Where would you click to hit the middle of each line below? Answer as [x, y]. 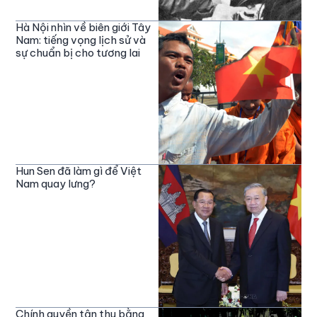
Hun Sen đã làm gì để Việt [79, 171]
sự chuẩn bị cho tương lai [78, 52]
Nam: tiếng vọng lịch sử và [81, 40]
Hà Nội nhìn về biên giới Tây [83, 27]
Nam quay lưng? [56, 183]
